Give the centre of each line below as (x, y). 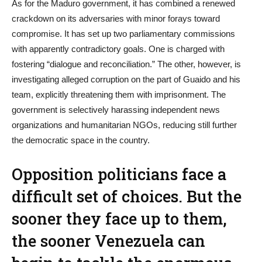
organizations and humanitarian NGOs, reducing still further (124, 125)
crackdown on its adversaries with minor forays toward (116, 18)
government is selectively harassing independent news (116, 110)
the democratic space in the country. (81, 140)
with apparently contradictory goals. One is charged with (118, 49)
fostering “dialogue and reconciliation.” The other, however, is (126, 64)
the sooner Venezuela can (108, 241)
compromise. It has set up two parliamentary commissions (123, 34)
